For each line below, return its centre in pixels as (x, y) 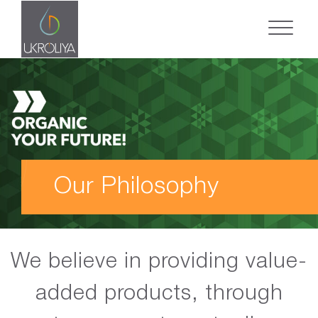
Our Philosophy (137, 187)
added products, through (159, 294)
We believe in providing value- (159, 262)
